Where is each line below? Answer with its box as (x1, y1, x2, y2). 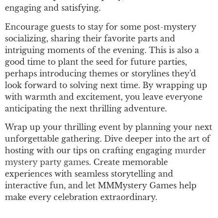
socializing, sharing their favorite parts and (5, 33, 175, 43)
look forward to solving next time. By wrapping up (5, 80, 207, 90)
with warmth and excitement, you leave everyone (5, 91, 202, 102)
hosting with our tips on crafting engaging (5, 145, 175, 156)
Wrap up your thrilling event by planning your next (5, 122, 212, 132)
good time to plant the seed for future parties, (5, 56, 187, 67)
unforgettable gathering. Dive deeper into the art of (5, 134, 210, 144)
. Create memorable (89, 157, 168, 167)
